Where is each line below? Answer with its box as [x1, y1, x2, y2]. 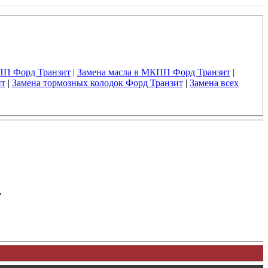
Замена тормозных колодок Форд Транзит [11, 77, 183, 88]
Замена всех [189, 77, 239, 88]
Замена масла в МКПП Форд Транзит [77, 66, 230, 77]
